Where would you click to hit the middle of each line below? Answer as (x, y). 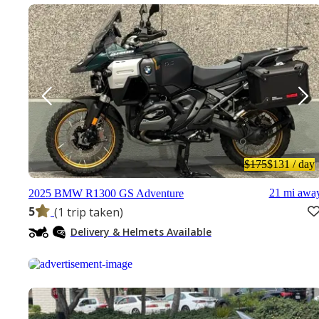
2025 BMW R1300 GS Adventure (106, 193)
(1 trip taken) (89, 212)
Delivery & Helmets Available (141, 231)
